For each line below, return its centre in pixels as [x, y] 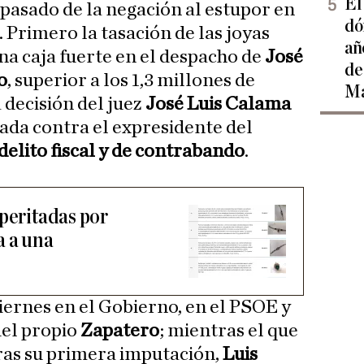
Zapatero [120, 331]
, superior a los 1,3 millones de [131, 81]
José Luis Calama [218, 104]
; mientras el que [229, 331]
